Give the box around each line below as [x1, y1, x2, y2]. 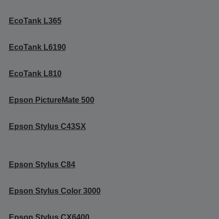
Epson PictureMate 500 [8, 95, 94, 104]
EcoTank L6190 [8, 43, 66, 51]
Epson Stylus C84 [8, 160, 75, 169]
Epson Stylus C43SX [8, 122, 86, 131]
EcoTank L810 [8, 69, 62, 78]
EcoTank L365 [8, 16, 62, 25]
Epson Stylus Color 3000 [8, 186, 101, 195]
